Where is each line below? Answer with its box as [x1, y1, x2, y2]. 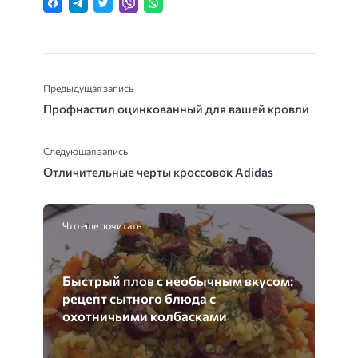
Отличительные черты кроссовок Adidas [43, 164, 273, 179]
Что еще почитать [62, 218, 141, 232]
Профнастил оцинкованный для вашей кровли [43, 101, 309, 116]
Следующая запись [43, 144, 128, 157]
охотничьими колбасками [62, 307, 227, 324]
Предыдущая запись [43, 81, 133, 94]
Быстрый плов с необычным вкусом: [62, 272, 293, 288]
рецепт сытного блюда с [62, 289, 216, 306]
